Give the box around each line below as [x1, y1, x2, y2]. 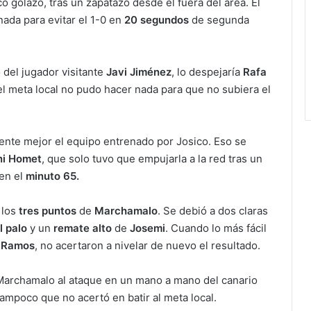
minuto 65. [26, 169, 79, 183]
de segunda [192, 13, 249, 27]
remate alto [53, 221, 112, 235]
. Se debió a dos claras [158, 204, 268, 218]
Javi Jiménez [106, 65, 171, 79]
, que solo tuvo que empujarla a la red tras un [42, 152, 262, 166]
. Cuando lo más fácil [165, 221, 267, 235]
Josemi [130, 221, 165, 235]
